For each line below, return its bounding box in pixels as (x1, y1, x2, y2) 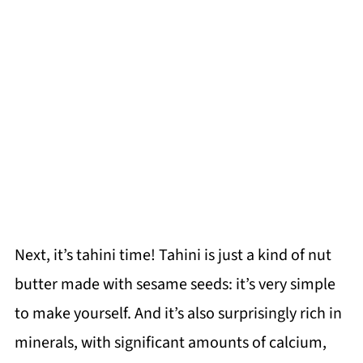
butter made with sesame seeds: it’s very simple (14, 272, 335, 296)
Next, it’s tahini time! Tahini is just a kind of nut (14, 243, 331, 267)
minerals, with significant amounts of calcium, (14, 331, 327, 354)
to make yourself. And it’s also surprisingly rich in (14, 301, 342, 325)
